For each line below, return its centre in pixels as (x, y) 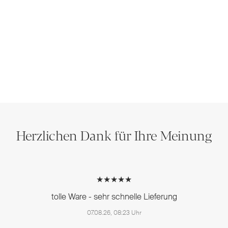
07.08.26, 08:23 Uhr (114, 213)
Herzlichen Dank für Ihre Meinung (114, 135)
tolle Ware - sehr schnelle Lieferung (114, 197)
